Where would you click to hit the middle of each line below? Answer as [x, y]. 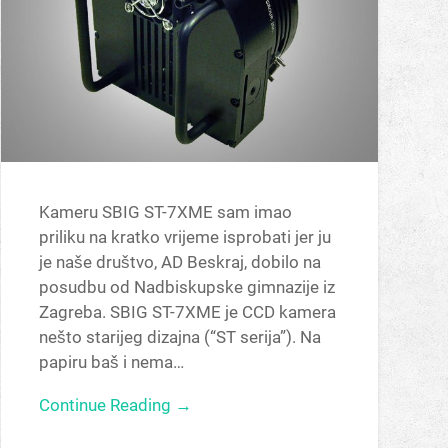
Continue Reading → [115, 405]
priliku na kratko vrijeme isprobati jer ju [184, 236]
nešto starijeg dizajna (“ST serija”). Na [179, 336]
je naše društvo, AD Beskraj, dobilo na [179, 261]
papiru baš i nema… [111, 361]
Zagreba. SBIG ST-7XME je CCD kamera [187, 311]
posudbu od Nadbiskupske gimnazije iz [186, 286]
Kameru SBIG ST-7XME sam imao [165, 211]
